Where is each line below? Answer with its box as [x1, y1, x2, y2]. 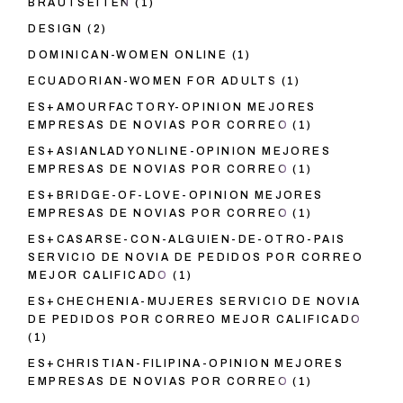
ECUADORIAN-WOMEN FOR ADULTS [28, 75, 278, 88]
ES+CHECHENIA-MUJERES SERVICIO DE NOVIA [28, 295, 362, 309]
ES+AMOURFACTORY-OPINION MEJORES [28, 101, 317, 114]
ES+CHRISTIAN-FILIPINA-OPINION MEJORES [28, 357, 345, 371]
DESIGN [28, 22, 84, 36]
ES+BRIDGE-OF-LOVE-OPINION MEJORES [28, 189, 324, 202]
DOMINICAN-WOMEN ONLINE [28, 49, 228, 62]
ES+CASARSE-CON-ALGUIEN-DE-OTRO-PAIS [28, 233, 346, 246]
